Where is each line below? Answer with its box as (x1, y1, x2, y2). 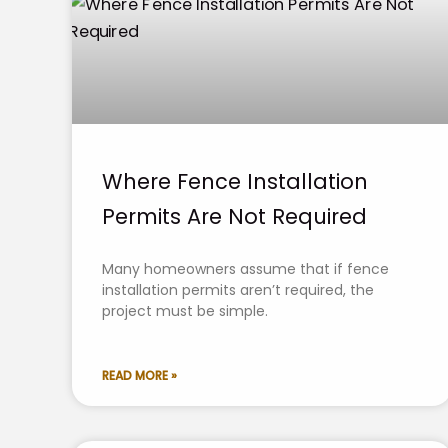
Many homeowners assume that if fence (102, 258, 389, 279)
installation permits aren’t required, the (102, 279, 374, 300)
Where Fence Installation (102, 166, 368, 196)
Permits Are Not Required (102, 201, 367, 231)
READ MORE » (102, 366, 177, 384)
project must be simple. (102, 300, 268, 321)
